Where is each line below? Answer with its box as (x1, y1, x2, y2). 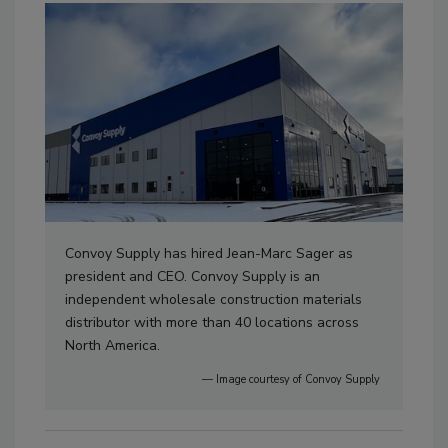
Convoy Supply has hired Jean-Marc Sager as (65, 243, 353, 263)
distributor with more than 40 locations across (65, 312, 359, 332)
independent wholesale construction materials (65, 289, 362, 309)
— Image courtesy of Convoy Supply (202, 371, 383, 387)
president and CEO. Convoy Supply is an (65, 266, 320, 286)
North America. (65, 335, 164, 355)
